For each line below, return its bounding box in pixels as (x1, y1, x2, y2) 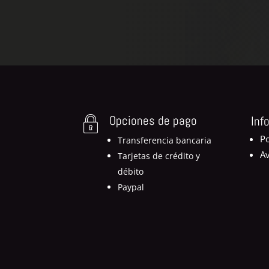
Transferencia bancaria (117, 134, 211, 146)
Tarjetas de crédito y (117, 150, 200, 162)
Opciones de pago (109, 112, 197, 128)
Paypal (117, 181, 144, 193)
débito (117, 165, 144, 177)
